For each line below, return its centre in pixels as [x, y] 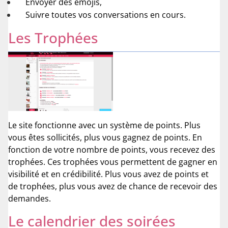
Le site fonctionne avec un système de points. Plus [104, 125]
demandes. [30, 198]
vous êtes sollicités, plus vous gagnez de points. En [105, 137]
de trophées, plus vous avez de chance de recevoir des [113, 186]
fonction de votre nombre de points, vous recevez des [112, 149]
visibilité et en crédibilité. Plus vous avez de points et [108, 174]
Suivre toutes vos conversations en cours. [106, 15]
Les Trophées [53, 38]
